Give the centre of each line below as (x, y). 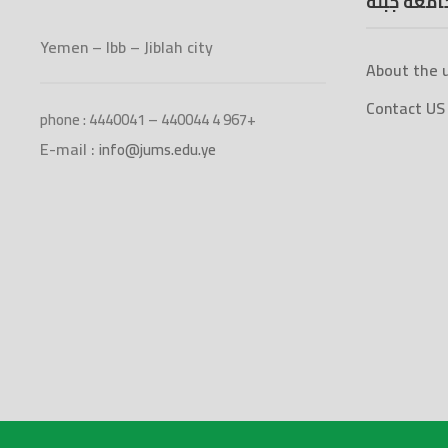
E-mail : (69, 149)
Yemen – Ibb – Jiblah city (126, 47)
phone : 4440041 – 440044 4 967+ (148, 119)
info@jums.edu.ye (157, 149)
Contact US (405, 108)
